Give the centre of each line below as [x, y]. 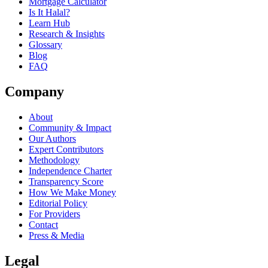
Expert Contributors [66, 149]
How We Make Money [72, 192]
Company [34, 91]
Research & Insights [67, 33]
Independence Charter [70, 170]
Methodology [54, 160]
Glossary [45, 44]
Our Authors [52, 138]
